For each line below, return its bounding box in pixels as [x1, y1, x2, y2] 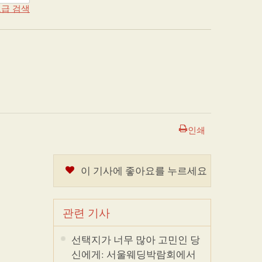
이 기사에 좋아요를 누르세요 [81, 164, 207, 177]
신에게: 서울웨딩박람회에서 [71, 247, 196, 261]
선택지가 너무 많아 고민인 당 [71, 233, 200, 246]
